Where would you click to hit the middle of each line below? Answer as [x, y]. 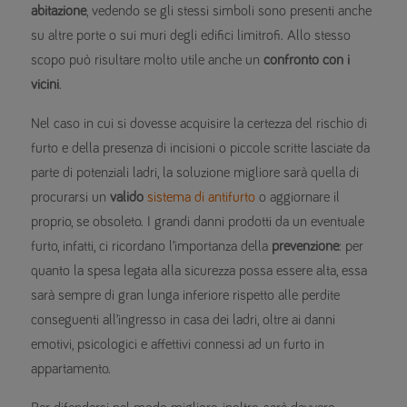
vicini [45, 84]
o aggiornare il [298, 197]
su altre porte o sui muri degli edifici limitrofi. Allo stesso [191, 35]
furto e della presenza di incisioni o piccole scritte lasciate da [200, 148]
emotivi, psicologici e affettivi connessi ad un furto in [178, 344]
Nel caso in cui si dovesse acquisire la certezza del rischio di [199, 123]
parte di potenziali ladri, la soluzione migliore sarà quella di [195, 172]
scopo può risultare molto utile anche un [147, 60]
